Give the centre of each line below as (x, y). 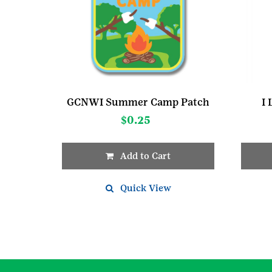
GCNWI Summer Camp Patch (138, 102)
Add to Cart (146, 155)
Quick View (145, 188)
